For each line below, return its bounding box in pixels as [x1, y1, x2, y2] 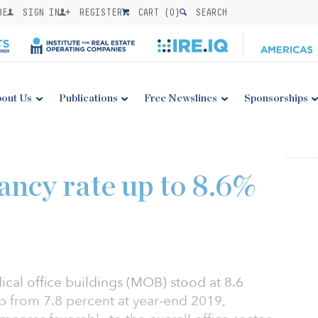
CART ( [133, 6, 170, 18]
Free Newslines [144, 93, 218, 104]
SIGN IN [17, 6, 60, 18]
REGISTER [74, 6, 123, 18]
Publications [58, 93, 118, 104]
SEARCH [190, 6, 227, 18]
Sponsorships [243, 93, 308, 104]
